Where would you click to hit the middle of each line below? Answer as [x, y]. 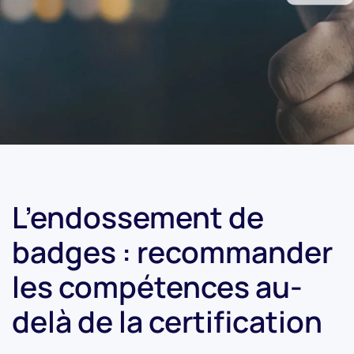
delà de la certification [167, 321]
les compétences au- [157, 286]
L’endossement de [138, 217]
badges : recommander [172, 252]
